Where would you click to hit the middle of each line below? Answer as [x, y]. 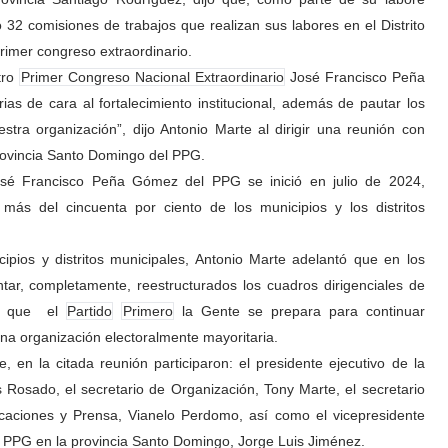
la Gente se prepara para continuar [299, 311]
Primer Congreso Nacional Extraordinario [152, 77]
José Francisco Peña [354, 77]
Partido [89, 311]
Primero [147, 311]
